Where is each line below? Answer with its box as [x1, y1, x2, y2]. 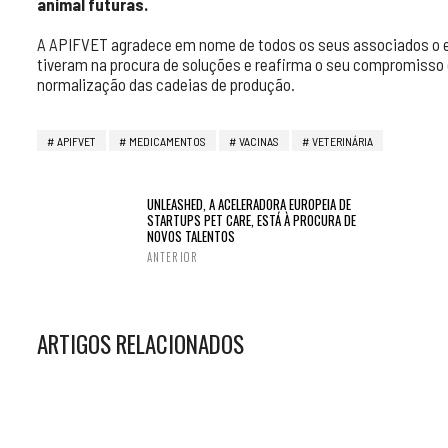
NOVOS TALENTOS [147, 226, 235, 246]
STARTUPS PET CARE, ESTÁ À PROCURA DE [147, 210, 356, 230]
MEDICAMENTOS [129, 134, 206, 148]
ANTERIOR [147, 249, 198, 265]
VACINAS [239, 134, 279, 148]
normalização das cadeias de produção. [37, 74, 295, 94]
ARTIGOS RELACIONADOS [37, 327, 244, 361]
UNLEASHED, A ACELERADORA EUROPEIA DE [147, 194, 351, 214]
